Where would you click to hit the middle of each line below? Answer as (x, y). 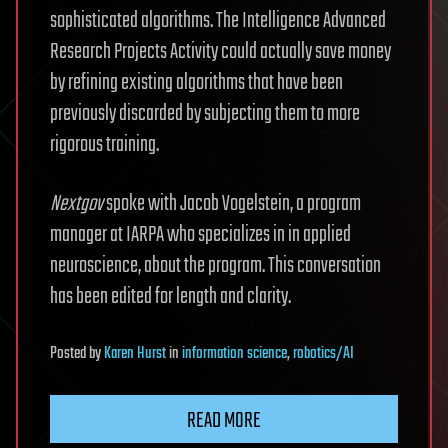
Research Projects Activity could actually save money (220, 51)
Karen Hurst (135, 353)
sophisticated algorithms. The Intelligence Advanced (218, 20)
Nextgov (78, 203)
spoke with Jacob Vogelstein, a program (233, 203)
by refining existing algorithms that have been (196, 82)
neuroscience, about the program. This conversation (215, 265)
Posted (69, 353)
